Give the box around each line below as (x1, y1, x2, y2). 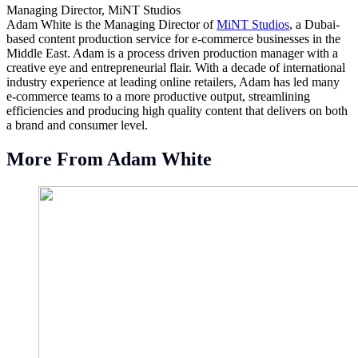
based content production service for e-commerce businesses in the (6, 31, 340, 46)
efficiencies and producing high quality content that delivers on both (6, 103, 348, 117)
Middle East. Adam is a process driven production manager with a (6, 46, 338, 60)
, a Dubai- (289, 17, 340, 31)
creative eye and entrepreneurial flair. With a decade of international (6, 60, 345, 74)
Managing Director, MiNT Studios (6, 2, 181, 17)
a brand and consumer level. (6, 117, 148, 132)
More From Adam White (6, 148, 212, 169)
